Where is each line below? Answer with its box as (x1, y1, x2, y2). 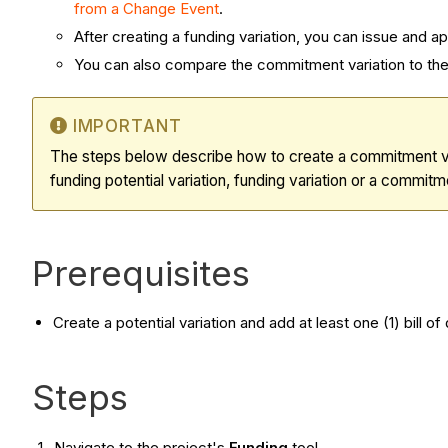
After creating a (74, 27, 184, 47)
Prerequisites (32, 251, 250, 294)
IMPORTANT (72, 115, 182, 136)
